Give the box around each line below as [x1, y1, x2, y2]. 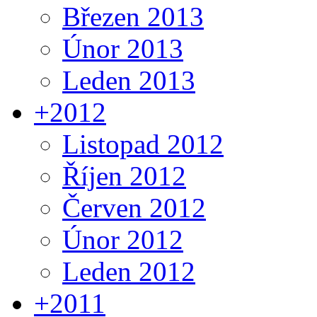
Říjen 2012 [62, 160, 186, 191]
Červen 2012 [62, 192, 206, 223]
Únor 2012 [62, 224, 183, 255]
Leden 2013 [62, 64, 195, 96]
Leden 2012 [62, 255, 195, 287]
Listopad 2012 [62, 128, 224, 159]
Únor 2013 [62, 33, 183, 64]
